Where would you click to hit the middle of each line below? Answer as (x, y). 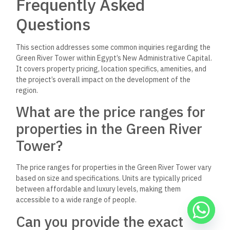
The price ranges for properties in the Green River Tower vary (114, 168)
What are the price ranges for (111, 112)
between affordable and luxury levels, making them (99, 189)
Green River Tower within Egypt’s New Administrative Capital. (114, 58)
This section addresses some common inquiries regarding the (113, 47)
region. (27, 90)
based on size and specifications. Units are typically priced (109, 178)
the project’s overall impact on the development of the (103, 79)
